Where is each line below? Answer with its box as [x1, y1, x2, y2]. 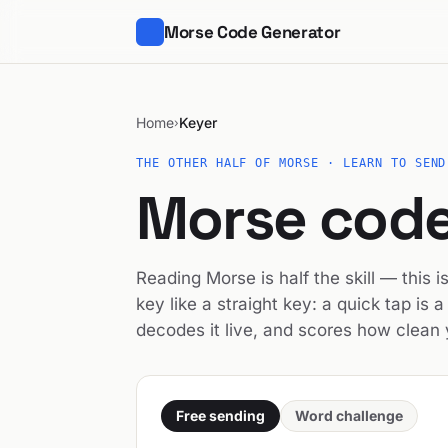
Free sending [176, 407, 265, 424]
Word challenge [295, 407, 403, 424]
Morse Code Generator [164, 20, 341, 43]
